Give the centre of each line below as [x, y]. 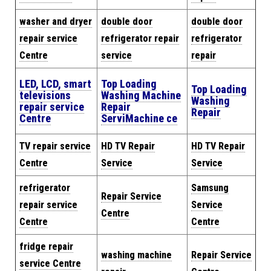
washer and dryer [56, 21]
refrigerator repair [140, 38]
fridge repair [46, 247]
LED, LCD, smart [55, 84]
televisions [45, 95]
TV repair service [55, 146]
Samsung [210, 188]
